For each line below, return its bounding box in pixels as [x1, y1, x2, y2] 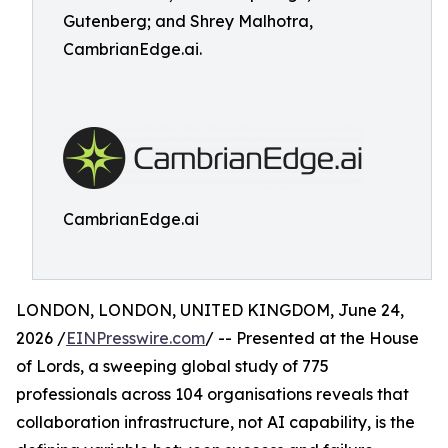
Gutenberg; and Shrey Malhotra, [63, 11, 313, 31]
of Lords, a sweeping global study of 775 [16, 356, 329, 376]
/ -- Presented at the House [205, 328, 419, 348]
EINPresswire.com [66, 328, 205, 348]
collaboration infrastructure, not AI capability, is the [16, 412, 415, 432]
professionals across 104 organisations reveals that [16, 384, 409, 404]
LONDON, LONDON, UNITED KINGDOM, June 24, [16, 300, 404, 320]
